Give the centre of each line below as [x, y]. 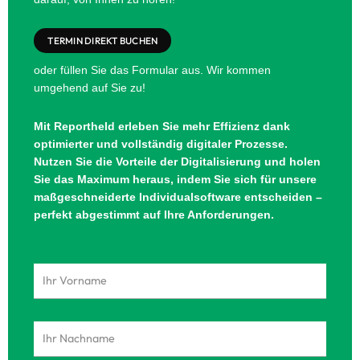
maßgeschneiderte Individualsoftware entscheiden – [178, 196]
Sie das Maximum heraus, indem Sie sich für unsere [176, 179]
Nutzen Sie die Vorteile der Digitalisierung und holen [178, 161]
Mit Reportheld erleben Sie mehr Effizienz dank [162, 126]
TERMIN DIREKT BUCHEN [103, 41]
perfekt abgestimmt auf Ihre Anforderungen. [154, 214]
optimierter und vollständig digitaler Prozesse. [161, 143]
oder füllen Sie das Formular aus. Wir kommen [153, 70]
